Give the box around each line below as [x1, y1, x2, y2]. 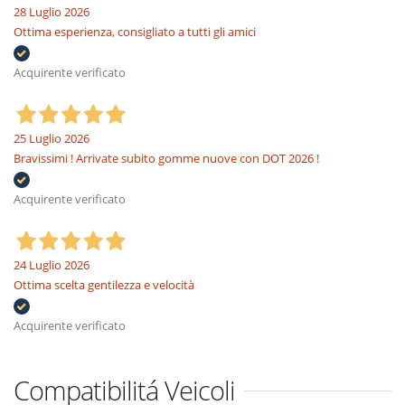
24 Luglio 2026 [14, 257, 89, 273]
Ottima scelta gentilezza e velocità [14, 277, 194, 293]
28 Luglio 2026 [14, 4, 89, 20]
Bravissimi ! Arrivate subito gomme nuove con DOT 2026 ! [14, 150, 319, 166]
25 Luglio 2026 [14, 130, 89, 146]
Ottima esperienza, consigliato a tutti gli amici [14, 24, 256, 40]
